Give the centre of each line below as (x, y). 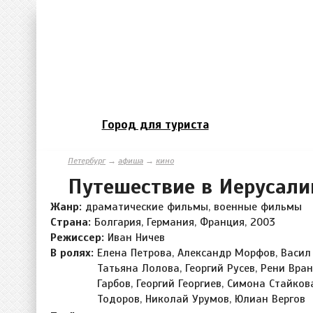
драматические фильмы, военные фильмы (194, 206)
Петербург (87, 160)
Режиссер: (79, 237)
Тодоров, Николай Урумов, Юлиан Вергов (201, 299)
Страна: (72, 222)
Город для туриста (155, 124)
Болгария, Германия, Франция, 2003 (185, 222)
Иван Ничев (136, 237)
